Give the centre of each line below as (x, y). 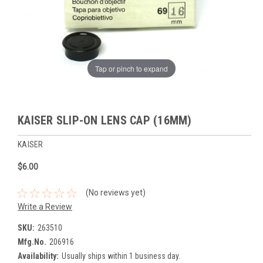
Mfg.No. (32, 242)
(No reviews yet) (115, 193)
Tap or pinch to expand (131, 68)
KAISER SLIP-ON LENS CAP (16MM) (105, 121)
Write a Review (45, 207)
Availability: (38, 256)
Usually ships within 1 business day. (121, 256)
